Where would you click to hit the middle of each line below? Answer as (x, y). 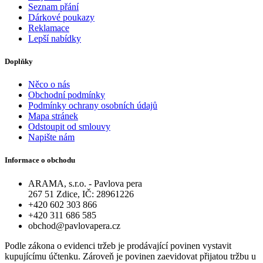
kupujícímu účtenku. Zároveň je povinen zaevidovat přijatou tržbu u (130, 256)
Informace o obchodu (40, 160)
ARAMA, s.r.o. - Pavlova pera (85, 183)
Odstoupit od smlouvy (69, 127)
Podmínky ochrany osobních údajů (93, 106)
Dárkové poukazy (61, 17)
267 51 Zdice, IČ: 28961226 (81, 194)
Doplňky (19, 62)
